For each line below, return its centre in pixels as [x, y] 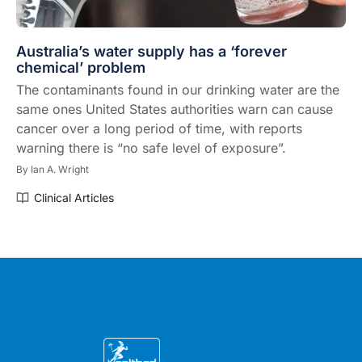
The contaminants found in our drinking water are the [178, 90]
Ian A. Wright [60, 170]
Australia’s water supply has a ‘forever [152, 52]
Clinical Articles [74, 198]
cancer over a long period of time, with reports [159, 129]
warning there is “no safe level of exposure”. [151, 148]
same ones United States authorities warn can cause [175, 109]
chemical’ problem [81, 68]
